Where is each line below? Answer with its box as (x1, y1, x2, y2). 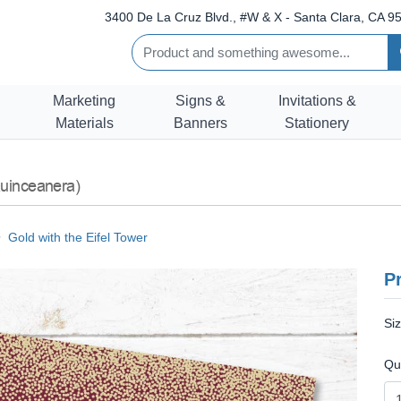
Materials (55, 115, 114, 131)
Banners (174, 115, 227, 131)
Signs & (175, 92, 226, 108)
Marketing (53, 92, 115, 108)
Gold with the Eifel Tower (8, 229, 148, 244)
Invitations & (277, 92, 356, 108)
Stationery (285, 115, 349, 131)
